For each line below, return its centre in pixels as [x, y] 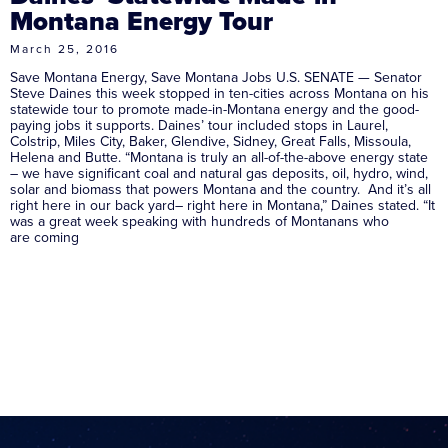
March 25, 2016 [64, 48]
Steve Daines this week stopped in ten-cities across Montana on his [219, 93]
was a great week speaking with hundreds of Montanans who [199, 221]
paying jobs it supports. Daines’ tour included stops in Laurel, [199, 125]
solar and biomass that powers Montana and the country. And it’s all [220, 189]
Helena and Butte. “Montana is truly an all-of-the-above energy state [219, 157]
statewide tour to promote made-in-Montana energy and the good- [214, 109]
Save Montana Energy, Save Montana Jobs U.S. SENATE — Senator [216, 77]
